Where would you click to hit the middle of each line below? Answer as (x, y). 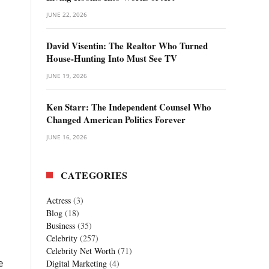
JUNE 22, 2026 (67, 14)
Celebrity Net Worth (81, 251)
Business (61, 225)
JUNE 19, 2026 (67, 76)
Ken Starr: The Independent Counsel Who (129, 107)
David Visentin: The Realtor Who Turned (127, 46)
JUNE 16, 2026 (67, 137)
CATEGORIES (94, 175)
